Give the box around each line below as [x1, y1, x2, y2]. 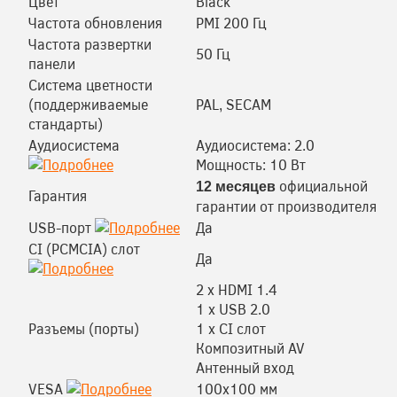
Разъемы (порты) [28, 319, 139, 338]
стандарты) [28, 114, 103, 133]
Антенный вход [196, 358, 294, 377]
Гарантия [28, 186, 87, 205]
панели [28, 54, 75, 73]
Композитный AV [196, 339, 305, 357]
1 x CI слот [196, 319, 266, 338]
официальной [276, 176, 368, 195]
